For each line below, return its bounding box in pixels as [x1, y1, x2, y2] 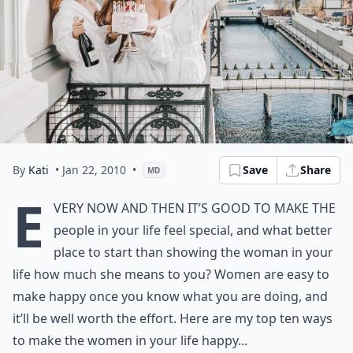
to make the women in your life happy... [13, 332, 247, 349]
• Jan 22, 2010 [55, 162, 126, 177]
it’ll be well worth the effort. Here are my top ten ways [13, 310, 333, 327]
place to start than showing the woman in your [54, 243, 333, 261]
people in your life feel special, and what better [54, 221, 333, 239]
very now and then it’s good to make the [54, 199, 336, 217]
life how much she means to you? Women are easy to [13, 266, 329, 283]
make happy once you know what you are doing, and [13, 288, 328, 305]
